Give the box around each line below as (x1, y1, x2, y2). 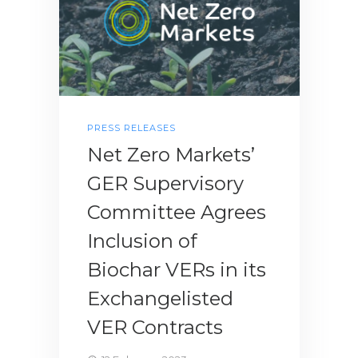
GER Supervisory (87, 171, 244, 195)
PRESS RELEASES (87, 121, 176, 133)
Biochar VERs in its (87, 257, 266, 281)
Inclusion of (87, 229, 197, 253)
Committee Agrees (87, 200, 266, 224)
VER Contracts (87, 315, 223, 339)
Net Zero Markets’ (87, 142, 255, 166)
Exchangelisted (87, 286, 233, 310)
